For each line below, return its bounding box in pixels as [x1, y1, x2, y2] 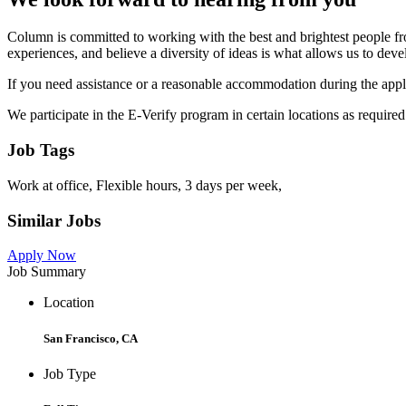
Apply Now [7, 247, 76, 264]
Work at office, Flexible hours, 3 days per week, [7, 177, 282, 193]
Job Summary [7, 264, 86, 280]
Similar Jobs [7, 210, 101, 230]
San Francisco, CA [43, 331, 138, 345]
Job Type [43, 365, 96, 382]
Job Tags [7, 140, 74, 160]
